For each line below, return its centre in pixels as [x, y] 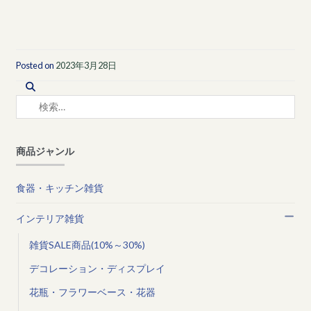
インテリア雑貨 [50, 218]
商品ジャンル [45, 151]
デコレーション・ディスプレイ [97, 268]
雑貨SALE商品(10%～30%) [87, 244]
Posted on [35, 66]
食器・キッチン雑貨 [59, 187]
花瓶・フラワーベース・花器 [92, 292]
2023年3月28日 [86, 66]
